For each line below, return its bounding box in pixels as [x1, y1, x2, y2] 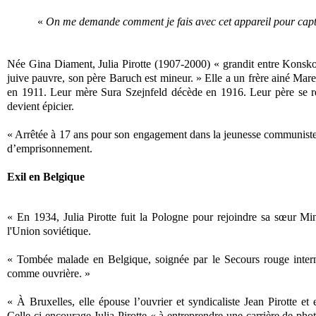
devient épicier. [7, 99, 74, 112]
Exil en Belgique [7, 170, 85, 183]
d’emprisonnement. [7, 142, 92, 154]
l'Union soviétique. [7, 224, 91, 237]
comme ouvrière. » [7, 267, 93, 279]
